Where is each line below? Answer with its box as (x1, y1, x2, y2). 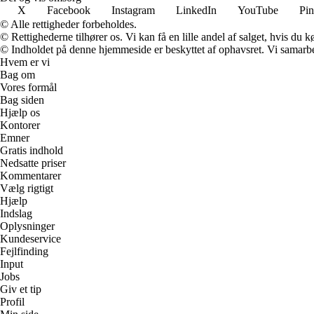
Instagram (111, 4, 155, 17)
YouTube (238, 4, 278, 17)
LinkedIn (176, 4, 217, 17)
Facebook (47, 4, 90, 17)
